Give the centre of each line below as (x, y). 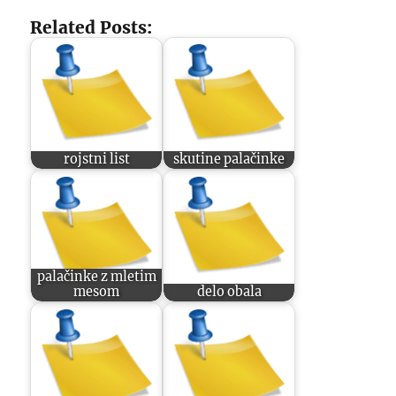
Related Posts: (91, 27)
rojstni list (96, 160)
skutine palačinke (229, 160)
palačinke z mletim (96, 277)
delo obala (229, 292)
